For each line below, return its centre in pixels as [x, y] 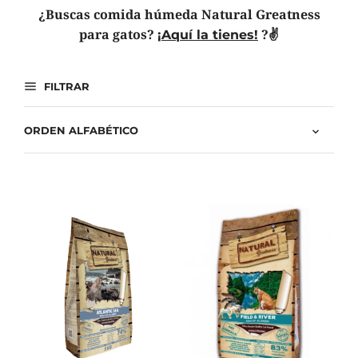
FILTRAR [65, 86]
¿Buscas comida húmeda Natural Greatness [179, 14]
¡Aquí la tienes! [208, 34]
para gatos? [118, 34]
